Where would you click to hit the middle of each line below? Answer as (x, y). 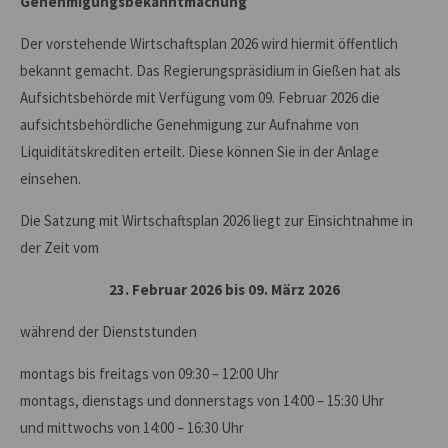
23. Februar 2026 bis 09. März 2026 (224, 289)
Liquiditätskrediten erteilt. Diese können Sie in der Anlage (199, 151)
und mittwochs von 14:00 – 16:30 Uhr (132, 427)
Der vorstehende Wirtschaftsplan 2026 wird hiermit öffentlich (209, 43)
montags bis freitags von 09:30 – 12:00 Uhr (149, 373)
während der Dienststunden (108, 331)
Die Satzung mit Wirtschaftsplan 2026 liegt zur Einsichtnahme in (216, 220)
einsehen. (52, 178)
